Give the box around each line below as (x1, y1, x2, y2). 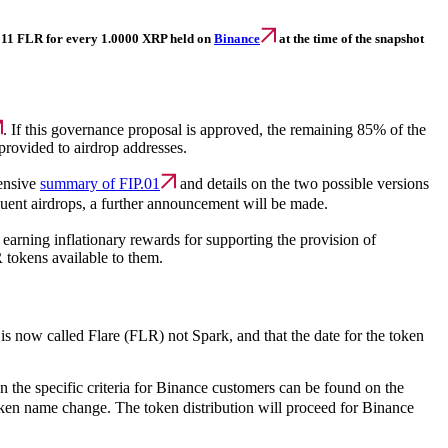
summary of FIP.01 (40, 175, 160, 193)
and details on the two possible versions (176, 175, 429, 193)
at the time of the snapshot (276, 30, 424, 46)
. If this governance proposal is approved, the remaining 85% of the (3, 121, 426, 139)
